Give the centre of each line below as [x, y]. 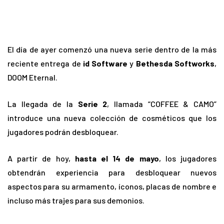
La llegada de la [43, 104]
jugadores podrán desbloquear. [63, 132]
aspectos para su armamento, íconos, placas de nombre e [112, 186]
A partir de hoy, [41, 158]
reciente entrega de [45, 63]
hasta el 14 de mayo [117, 158]
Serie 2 [92, 104]
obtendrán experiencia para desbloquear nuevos [112, 172]
